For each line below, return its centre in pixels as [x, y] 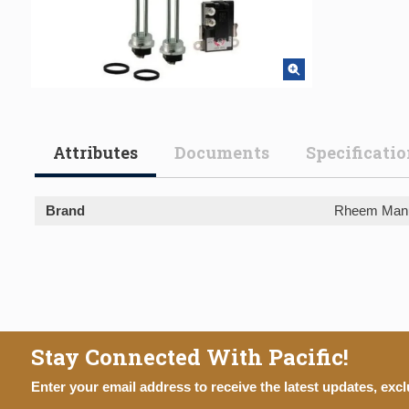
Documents [222, 152]
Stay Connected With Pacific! [190, 357]
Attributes [95, 152]
